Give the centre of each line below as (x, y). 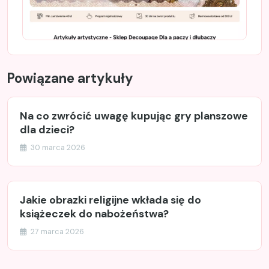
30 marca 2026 (57, 148)
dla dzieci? (47, 130)
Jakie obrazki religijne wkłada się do (110, 200)
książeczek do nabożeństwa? (94, 214)
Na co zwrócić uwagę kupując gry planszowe (134, 116)
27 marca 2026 (56, 232)
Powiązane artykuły (70, 79)
